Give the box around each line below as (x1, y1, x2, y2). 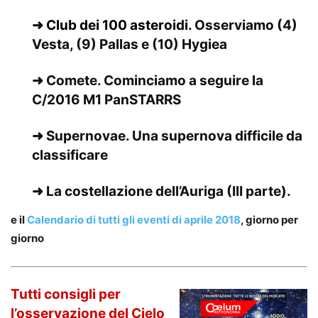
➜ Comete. (32, 72, 104, 89)
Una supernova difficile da (132, 127, 302, 144)
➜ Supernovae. (32, 127, 132, 144)
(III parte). (224, 182, 291, 199)
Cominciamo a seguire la (104, 72, 263, 89)
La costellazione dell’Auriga (46, 182, 224, 199)
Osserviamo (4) (194, 16, 297, 33)
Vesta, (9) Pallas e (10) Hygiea (32, 35, 227, 53)
